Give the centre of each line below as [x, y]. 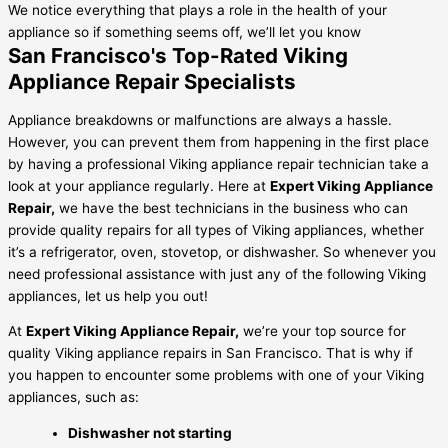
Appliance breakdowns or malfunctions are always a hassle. [200, 119]
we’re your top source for [322, 331]
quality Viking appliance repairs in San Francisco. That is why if [210, 353]
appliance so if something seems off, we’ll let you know [184, 32]
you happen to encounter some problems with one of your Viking [216, 375]
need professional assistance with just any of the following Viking [217, 273]
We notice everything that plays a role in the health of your [197, 10]
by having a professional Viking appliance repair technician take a [218, 163]
